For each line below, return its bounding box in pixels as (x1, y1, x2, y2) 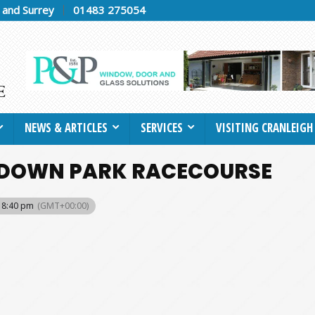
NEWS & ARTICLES (25, 119, 108, 136)
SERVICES (141, 119, 183, 136)
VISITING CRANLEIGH (216, 119, 313, 136)
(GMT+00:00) (37, 199, 89, 212)
